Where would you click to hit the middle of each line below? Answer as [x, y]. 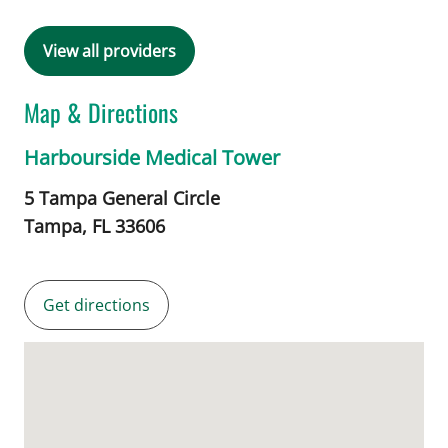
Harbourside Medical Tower [152, 157]
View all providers [109, 50]
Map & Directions [101, 111]
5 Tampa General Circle [122, 197]
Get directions [96, 304]
